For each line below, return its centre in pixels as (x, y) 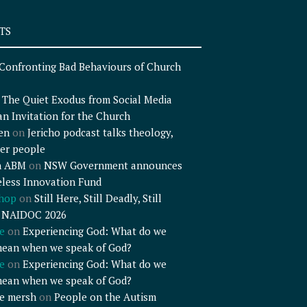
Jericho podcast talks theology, (100, 133)
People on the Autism (105, 297)
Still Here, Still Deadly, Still (98, 198)
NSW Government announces (113, 165)
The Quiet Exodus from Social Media (87, 100)
